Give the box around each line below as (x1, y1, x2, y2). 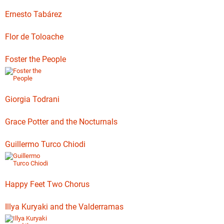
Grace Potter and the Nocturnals (5, 117, 117, 126)
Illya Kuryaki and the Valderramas (5, 202, 123, 211)
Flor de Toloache (5, 32, 63, 41)
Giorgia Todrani (5, 94, 59, 104)
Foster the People (5, 54, 66, 64)
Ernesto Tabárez (5, 9, 62, 19)
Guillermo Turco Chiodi (5, 139, 85, 149)
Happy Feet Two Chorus (5, 179, 89, 189)
